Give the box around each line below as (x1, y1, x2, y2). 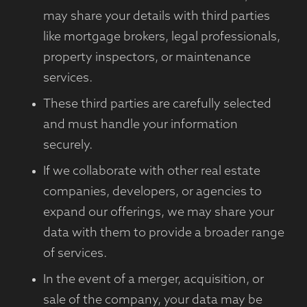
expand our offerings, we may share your (42, 206, 274, 219)
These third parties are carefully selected (42, 98, 271, 111)
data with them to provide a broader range (42, 227, 284, 240)
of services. (42, 247, 107, 260)
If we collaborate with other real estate (42, 165, 260, 178)
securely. (42, 139, 93, 152)
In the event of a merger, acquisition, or (42, 273, 264, 286)
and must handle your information (42, 119, 238, 132)
